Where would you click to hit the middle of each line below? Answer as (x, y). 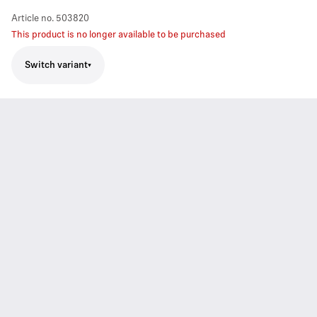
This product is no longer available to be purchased (119, 35)
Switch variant (56, 65)
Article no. (33, 19)
